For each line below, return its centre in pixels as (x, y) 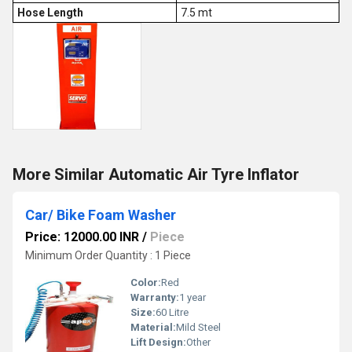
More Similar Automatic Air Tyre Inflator (156, 174)
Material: (153, 327)
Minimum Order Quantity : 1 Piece (108, 255)
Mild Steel (198, 327)
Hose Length (50, 13)
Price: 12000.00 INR (82, 237)
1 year (192, 297)
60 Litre (172, 312)
